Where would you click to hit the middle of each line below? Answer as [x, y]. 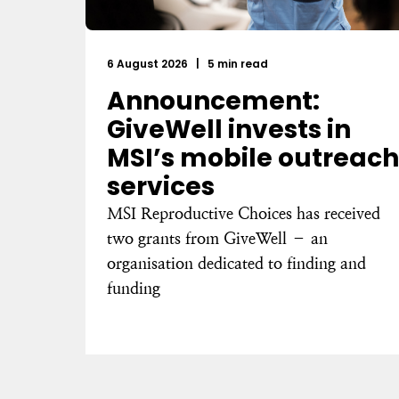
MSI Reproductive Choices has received [244, 213]
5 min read [236, 64]
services [161, 187]
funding [134, 288]
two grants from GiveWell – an [217, 238]
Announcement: [213, 101]
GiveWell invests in [229, 130]
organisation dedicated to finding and [236, 263]
